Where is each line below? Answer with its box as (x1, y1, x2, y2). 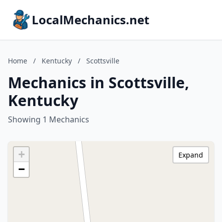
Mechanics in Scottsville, (8, 72, 189, 93)
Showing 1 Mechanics (8, 114, 89, 125)
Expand (178, 150, 203, 160)
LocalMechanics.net (32, 11, 149, 28)
